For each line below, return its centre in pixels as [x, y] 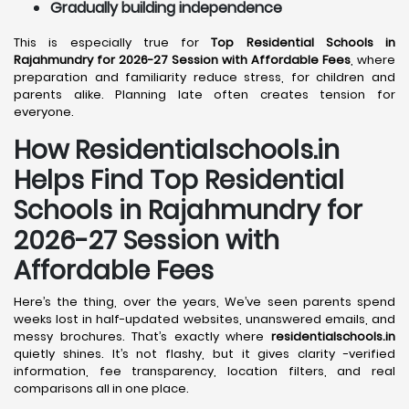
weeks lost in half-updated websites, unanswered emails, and [204, 319]
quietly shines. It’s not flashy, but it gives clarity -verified [204, 354]
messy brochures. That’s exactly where [142, 336]
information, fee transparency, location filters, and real [204, 371]
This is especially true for [113, 42]
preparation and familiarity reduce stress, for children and [204, 77]
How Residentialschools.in [177, 150]
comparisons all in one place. [101, 388]
